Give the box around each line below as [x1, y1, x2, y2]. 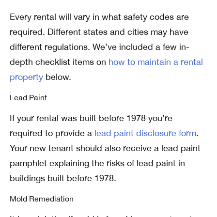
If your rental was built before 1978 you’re [10, 113, 172, 123]
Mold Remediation [10, 194, 74, 203]
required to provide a [10, 128, 94, 138]
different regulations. [10, 42, 93, 52]
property [10, 72, 43, 82]
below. [43, 72, 71, 82]
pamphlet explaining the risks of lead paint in [10, 158, 185, 168]
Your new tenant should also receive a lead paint [10, 143, 201, 153]
